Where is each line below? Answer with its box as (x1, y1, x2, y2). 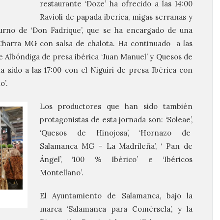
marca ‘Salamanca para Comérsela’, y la (40, 204, 192, 214)
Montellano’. (40, 168, 83, 177)
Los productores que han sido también (40, 102, 192, 111)
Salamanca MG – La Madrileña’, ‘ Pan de (40, 141, 192, 151)
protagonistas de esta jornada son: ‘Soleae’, (40, 115, 192, 124)
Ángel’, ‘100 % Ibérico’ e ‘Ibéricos (40, 155, 192, 164)
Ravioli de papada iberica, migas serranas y (40, 12, 192, 22)
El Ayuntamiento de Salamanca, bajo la (40, 191, 192, 200)
